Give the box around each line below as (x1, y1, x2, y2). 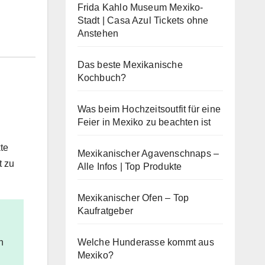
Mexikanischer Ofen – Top (77, 193, 189, 203)
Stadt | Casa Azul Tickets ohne (77, 15, 209, 25)
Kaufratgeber (77, 206, 133, 216)
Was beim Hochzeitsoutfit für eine (77, 104, 221, 114)
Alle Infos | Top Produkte (77, 161, 182, 172)
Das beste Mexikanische (77, 60, 183, 70)
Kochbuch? (77, 73, 127, 83)
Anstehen (77, 28, 119, 38)
